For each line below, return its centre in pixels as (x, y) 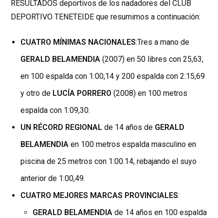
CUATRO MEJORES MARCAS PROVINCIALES (100, 196)
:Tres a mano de (163, 42)
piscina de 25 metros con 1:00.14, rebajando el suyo (109, 162)
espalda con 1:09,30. (55, 110)
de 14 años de (129, 127)
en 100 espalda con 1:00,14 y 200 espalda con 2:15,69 (113, 76)
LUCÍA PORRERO (83, 93)
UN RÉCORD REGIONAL (62, 127)
